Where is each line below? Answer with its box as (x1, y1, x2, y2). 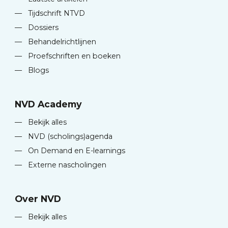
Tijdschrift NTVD (26, 9, 85, 18)
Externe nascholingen (26, 160, 107, 170)
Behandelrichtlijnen (26, 37, 97, 47)
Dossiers (26, 23, 59, 33)
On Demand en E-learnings (26, 146, 126, 156)
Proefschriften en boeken (26, 51, 121, 61)
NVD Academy (15, 99, 82, 110)
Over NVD (15, 193, 62, 205)
